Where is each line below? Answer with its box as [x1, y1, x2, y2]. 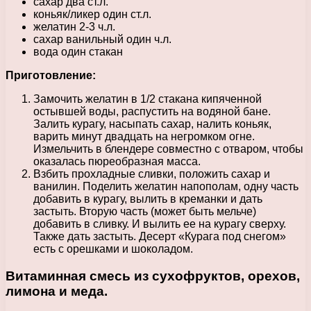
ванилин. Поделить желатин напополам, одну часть [33, 180, 299, 192]
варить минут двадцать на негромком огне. [33, 130, 255, 142]
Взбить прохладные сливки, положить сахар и [33, 167, 270, 180]
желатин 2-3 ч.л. [33, 20, 115, 33]
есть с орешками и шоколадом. [33, 242, 193, 255]
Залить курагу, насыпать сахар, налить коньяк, [33, 117, 271, 130]
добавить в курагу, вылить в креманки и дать [33, 192, 262, 205]
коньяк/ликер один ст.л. [33, 8, 151, 20]
